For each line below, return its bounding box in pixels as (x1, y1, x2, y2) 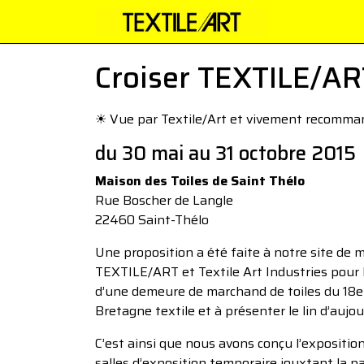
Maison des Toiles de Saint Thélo (95, 171, 305, 191)
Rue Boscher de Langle (95, 190, 233, 210)
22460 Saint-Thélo (95, 210, 209, 230)
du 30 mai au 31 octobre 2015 (95, 138, 356, 169)
